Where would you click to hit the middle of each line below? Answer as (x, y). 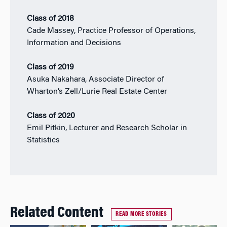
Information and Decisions (74, 43)
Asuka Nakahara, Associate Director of (95, 80)
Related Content (57, 213)
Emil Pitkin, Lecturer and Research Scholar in (107, 128)
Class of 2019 (50, 68)
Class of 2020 (51, 116)
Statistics (43, 141)
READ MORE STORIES (141, 214)
